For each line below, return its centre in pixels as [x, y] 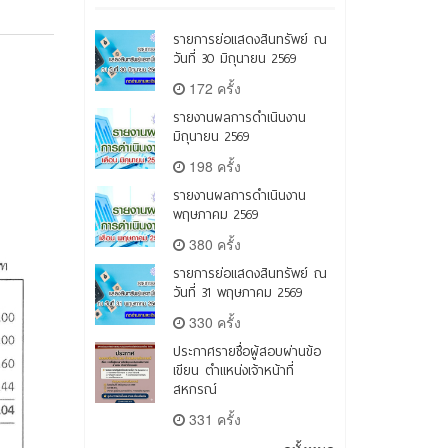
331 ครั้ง [212, 419]
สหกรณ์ [194, 390]
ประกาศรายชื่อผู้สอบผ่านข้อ [246, 352]
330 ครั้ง [212, 322]
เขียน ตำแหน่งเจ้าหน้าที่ [233, 371]
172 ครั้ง [212, 88]
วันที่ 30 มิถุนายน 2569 [234, 59]
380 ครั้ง [212, 244]
